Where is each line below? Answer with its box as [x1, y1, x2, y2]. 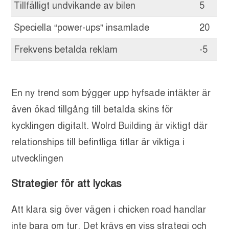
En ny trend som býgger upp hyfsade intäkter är [11, 87, 211, 99]
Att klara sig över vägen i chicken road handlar [11, 204, 207, 216]
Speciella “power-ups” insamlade [14, 22, 150, 33]
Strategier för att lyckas [11, 177, 122, 191]
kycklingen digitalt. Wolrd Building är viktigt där [11, 120, 208, 132]
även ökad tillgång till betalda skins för [11, 104, 173, 116]
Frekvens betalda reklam [14, 44, 118, 55]
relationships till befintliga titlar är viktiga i [11, 136, 185, 148]
